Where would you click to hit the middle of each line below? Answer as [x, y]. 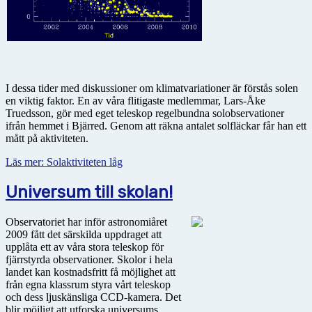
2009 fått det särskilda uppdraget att [84, 234]
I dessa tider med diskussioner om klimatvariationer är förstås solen [152, 88]
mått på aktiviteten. [47, 138]
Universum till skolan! [89, 192]
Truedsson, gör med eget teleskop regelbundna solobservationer [145, 113]
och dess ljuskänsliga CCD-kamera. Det [93, 297]
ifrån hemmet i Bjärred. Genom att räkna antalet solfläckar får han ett [156, 125]
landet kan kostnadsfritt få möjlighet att [91, 272]
